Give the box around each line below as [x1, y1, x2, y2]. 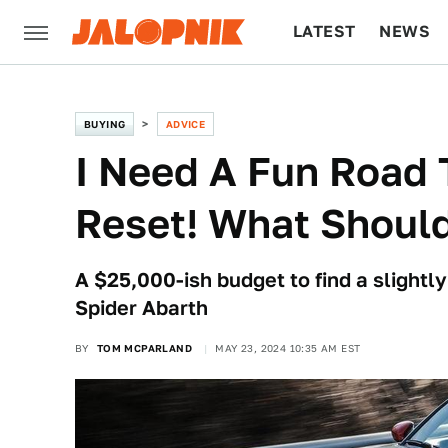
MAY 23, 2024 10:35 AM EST [215, 342, 361, 354]
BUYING [84, 118, 126, 130]
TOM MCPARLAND [96, 342, 193, 354]
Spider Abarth [75, 296, 208, 320]
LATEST [293, 22, 356, 41]
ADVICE [165, 118, 206, 130]
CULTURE [293, 86, 370, 105]
